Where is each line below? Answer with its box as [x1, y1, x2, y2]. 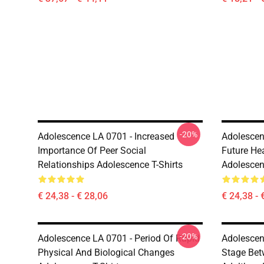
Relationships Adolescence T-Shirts [38, 159, 183, 170]
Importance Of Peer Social [38, 144, 146, 156]
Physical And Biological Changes [38, 246, 174, 258]
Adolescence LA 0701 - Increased [38, 130, 174, 142]
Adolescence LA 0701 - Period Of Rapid [38, 232, 200, 244]
